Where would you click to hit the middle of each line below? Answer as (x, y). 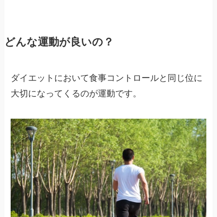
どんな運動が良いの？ (59, 42)
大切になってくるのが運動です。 (76, 93)
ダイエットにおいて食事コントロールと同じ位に (107, 78)
